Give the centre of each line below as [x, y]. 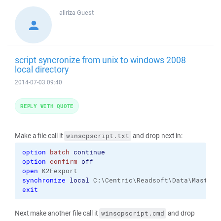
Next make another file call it [57, 213]
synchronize [44, 180]
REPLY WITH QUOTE [47, 106]
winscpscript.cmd [133, 213]
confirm [64, 162]
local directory [42, 69]
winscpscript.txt [98, 136]
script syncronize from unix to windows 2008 [100, 60]
